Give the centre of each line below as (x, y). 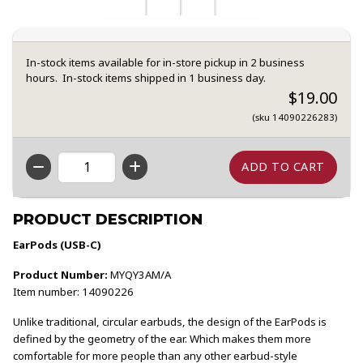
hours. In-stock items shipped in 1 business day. (146, 78)
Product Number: (60, 274)
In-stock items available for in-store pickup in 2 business (165, 63)
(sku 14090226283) (295, 117)
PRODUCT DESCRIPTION (108, 219)
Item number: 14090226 (73, 291)
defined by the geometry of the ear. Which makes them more (162, 338)
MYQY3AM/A (139, 274)
